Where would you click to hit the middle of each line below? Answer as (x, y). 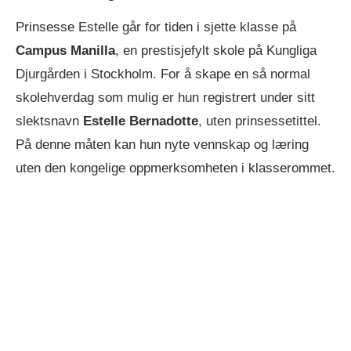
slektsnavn (49, 121)
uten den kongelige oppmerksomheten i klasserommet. (175, 168)
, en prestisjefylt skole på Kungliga (216, 51)
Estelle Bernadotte (141, 121)
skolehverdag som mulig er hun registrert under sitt (165, 98)
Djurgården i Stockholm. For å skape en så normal (163, 74)
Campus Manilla (65, 51)
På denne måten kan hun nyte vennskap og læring (162, 145)
